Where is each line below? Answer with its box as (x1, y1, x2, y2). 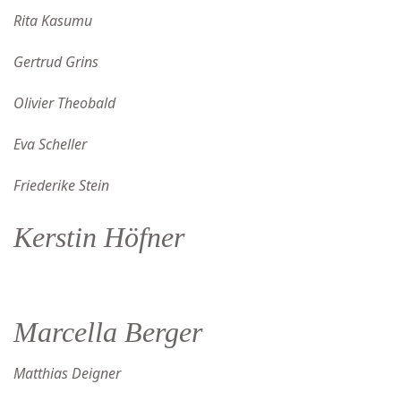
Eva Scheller (13, 134, 87, 154)
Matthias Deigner (13, 363, 121, 383)
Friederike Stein (13, 175, 109, 195)
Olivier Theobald (13, 93, 115, 113)
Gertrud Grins (13, 52, 98, 72)
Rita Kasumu (13, 11, 92, 30)
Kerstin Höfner (13, 221, 184, 253)
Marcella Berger (13, 316, 202, 348)
